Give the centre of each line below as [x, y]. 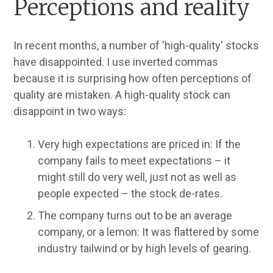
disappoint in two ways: [70, 112]
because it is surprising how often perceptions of [133, 79]
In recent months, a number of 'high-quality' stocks [136, 46]
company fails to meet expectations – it [134, 161]
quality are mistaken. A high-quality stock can [122, 95]
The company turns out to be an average [135, 216]
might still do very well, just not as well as [137, 177]
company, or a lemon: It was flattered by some [149, 232]
